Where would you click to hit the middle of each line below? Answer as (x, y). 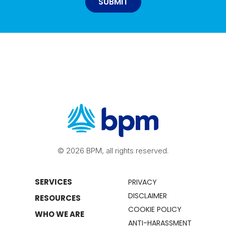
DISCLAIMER (147, 196)
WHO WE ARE (59, 214)
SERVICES (53, 182)
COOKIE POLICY (155, 209)
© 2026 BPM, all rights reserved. (113, 151)
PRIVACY (142, 182)
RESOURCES (58, 198)
